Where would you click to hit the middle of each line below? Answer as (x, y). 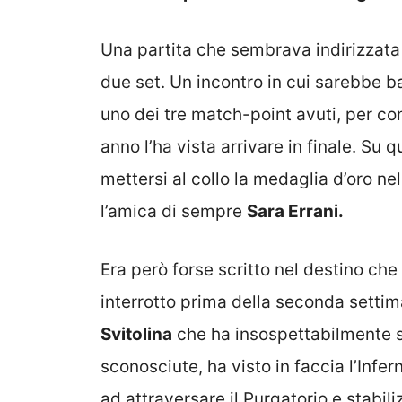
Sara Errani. (295, 212)
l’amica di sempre (174, 212)
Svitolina (136, 334)
